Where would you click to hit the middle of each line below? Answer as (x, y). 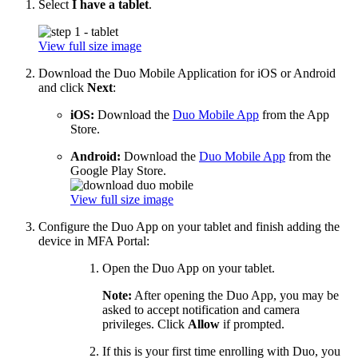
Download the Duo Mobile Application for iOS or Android (187, 73)
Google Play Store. (118, 170)
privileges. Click (145, 324)
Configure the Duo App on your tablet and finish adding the (189, 226)
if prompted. (254, 324)
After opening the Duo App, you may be (235, 295)
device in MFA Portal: (94, 241)
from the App (294, 114)
